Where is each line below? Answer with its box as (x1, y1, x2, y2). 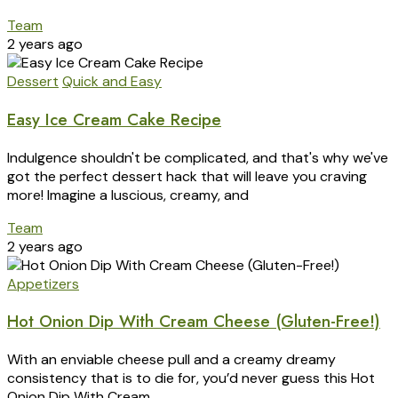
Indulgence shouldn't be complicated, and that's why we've (7, 147, 388, 167)
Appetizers (7, 274, 79, 293)
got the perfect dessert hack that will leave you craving (7, 166, 367, 186)
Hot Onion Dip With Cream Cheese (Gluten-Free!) (7, 309, 380, 334)
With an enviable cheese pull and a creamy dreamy (7, 350, 336, 370)
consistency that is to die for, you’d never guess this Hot (7, 369, 375, 388)
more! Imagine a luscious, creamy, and (7, 185, 249, 204)
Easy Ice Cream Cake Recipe (7, 107, 221, 131)
